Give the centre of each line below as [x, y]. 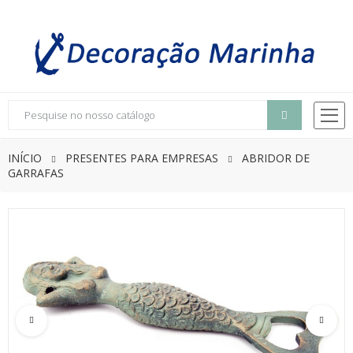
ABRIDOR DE [276, 158]
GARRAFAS [36, 173]
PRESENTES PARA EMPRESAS [142, 158]
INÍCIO [25, 158]
